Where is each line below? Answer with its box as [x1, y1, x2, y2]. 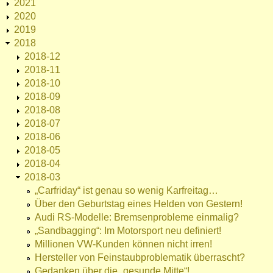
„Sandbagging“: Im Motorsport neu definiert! [35, 225, 221, 236]
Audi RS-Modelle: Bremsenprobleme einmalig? [35, 212, 239, 223]
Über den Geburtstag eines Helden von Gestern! [35, 199, 243, 210]
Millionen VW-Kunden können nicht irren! [35, 239, 212, 250]
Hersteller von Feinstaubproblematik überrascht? [35, 252, 245, 263]
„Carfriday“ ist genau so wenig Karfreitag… [35, 185, 218, 196]
